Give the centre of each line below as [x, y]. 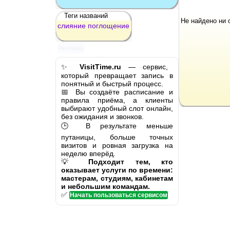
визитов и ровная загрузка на [117, 145]
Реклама [71, 49]
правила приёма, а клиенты [117, 100]
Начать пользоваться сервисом [119, 195]
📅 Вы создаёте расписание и [117, 92]
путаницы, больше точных [117, 137]
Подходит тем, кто [131, 161]
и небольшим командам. [106, 186]
